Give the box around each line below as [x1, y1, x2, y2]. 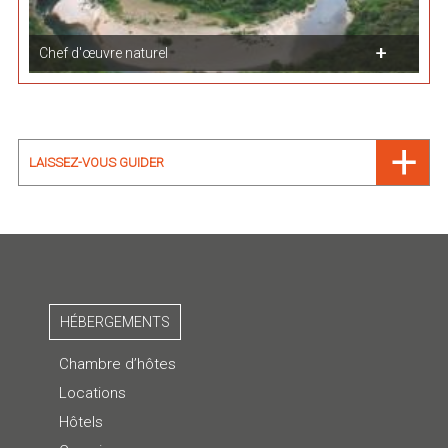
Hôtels [58, 413, 103, 432]
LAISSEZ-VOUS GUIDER [28, 155, 164, 171]
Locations [58, 384, 126, 403]
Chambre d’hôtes [58, 355, 176, 374]
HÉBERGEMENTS [59, 314, 170, 331]
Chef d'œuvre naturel [38, 45, 168, 62]
